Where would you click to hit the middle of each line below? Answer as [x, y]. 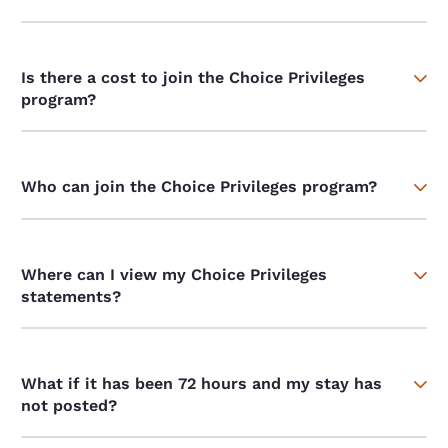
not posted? [69, 406]
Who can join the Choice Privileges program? [199, 187]
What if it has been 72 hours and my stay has [202, 384]
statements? [71, 297]
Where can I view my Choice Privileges [174, 275]
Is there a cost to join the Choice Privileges [193, 78]
